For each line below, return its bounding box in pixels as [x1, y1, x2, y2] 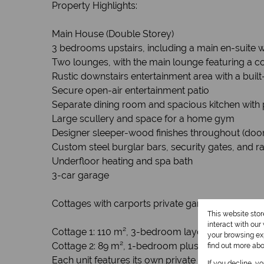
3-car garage [52, 170, 109, 181]
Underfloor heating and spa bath [52, 156, 193, 167]
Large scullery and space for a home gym [52, 113, 235, 124]
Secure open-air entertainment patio [52, 85, 209, 96]
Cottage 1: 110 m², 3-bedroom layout [52, 226, 212, 237]
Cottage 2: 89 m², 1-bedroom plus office [52, 240, 225, 252]
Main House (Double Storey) [52, 28, 174, 39]
